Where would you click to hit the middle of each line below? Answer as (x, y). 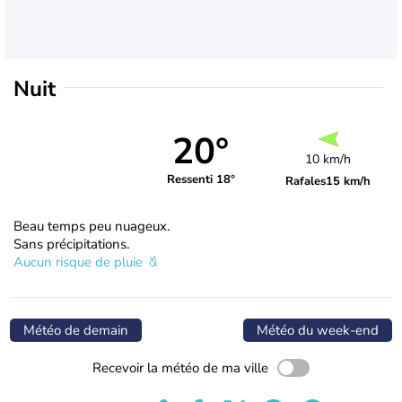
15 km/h (349, 181)
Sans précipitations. (71, 244)
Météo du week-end (318, 330)
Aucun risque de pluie (80, 262)
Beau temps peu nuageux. (92, 226)
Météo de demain (76, 330)
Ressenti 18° (201, 180)
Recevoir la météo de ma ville (180, 367)
